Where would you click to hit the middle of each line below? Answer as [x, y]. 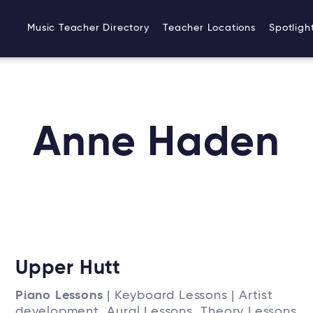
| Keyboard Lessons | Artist [188, 296]
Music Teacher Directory [88, 28]
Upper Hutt [68, 268]
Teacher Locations [209, 28]
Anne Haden [156, 144]
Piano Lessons [59, 296]
